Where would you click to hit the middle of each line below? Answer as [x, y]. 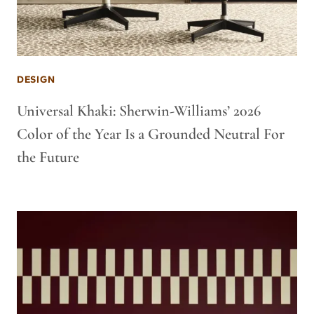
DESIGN [36, 80]
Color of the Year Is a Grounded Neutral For [151, 134]
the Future [48, 157]
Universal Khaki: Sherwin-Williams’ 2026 [139, 111]
